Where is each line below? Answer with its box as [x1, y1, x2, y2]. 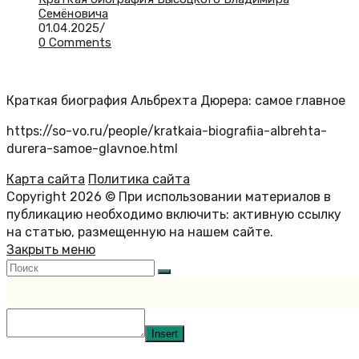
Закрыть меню [6, 241, 95, 257]
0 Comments [38, 34, 111, 50]
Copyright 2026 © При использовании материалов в [6, 188, 331, 204]
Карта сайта [6, 171, 85, 187]
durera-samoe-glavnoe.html [6, 140, 178, 156]
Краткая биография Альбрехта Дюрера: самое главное [6, 92, 345, 108]
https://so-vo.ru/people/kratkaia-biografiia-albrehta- [6, 123, 327, 139]
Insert [151, 327, 178, 340]
